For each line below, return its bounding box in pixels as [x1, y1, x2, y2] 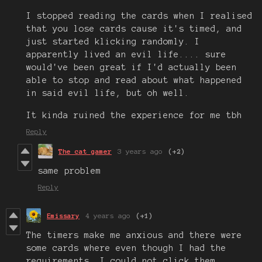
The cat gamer [58, 147, 112, 155]
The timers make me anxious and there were [26, 230, 242, 240]
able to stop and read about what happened [26, 75, 242, 85]
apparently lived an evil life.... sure [26, 49, 226, 59]
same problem [38, 166, 101, 175]
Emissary [47, 211, 80, 219]
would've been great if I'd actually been [26, 62, 237, 72]
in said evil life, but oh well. [26, 88, 189, 98]
